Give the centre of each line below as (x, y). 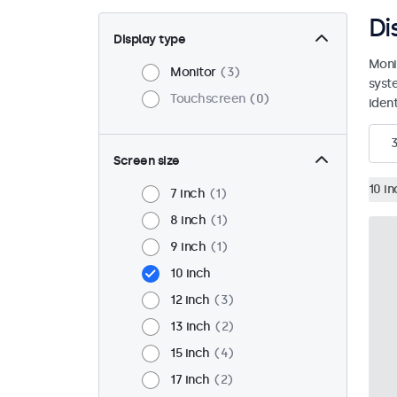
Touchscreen (208, 99)
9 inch (188, 247)
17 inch (190, 380)
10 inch (191, 274)
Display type (149, 40)
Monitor (193, 73)
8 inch (188, 221)
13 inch (191, 327)
